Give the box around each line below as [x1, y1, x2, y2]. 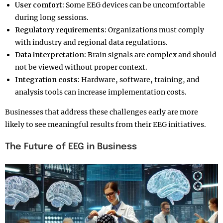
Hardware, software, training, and [80, 75, 200, 84]
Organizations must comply [107, 25, 204, 34]
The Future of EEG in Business [5, 142, 139, 151]
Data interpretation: [15, 50, 86, 59]
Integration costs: [15, 75, 80, 84]
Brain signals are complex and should [86, 50, 217, 59]
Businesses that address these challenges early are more [5, 108, 198, 116]
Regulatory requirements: [15, 25, 107, 34]
